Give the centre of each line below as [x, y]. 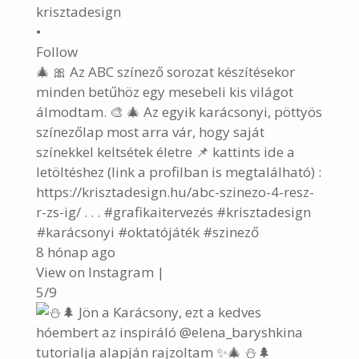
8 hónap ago [75, 252]
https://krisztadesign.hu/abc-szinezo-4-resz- [175, 192]
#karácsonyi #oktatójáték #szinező [147, 232]
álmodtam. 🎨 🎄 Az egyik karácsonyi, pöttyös [179, 112]
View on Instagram [95, 272]
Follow [56, 52]
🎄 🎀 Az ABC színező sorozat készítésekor [165, 72]
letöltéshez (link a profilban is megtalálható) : [178, 172]
